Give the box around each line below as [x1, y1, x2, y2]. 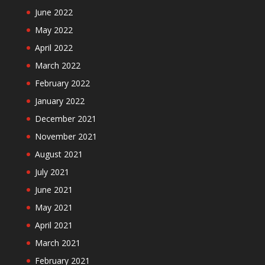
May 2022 [34, 24, 73, 35]
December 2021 [34, 112, 96, 124]
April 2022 [34, 41, 73, 53]
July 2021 [34, 166, 69, 177]
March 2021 [34, 237, 80, 248]
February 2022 [34, 77, 90, 89]
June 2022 [34, 6, 73, 18]
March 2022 [34, 59, 80, 71]
